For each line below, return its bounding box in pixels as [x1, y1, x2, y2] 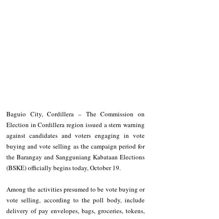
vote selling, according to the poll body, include [6, 196, 145, 205]
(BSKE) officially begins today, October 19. [6, 163, 121, 173]
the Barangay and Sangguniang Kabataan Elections [6, 153, 145, 162]
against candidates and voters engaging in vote [6, 131, 145, 140]
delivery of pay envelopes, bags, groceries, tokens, [6, 206, 145, 216]
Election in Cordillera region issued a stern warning [6, 120, 145, 130]
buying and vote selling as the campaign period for [6, 142, 145, 151]
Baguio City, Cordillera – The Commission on [6, 109, 145, 119]
